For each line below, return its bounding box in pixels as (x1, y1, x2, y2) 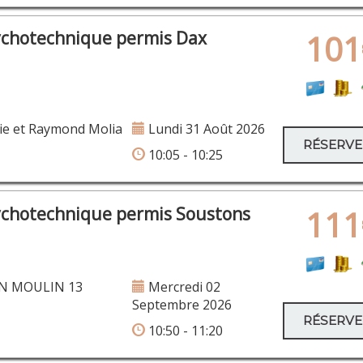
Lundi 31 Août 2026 (144, 120, 265, 139)
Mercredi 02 (144, 277, 220, 296)
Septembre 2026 (131, 295, 232, 314)
